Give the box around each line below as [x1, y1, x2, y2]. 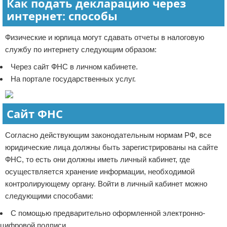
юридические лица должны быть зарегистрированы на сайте [5, 143, 218, 152]
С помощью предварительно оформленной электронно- [11, 209, 205, 217]
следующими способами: [5, 192, 93, 200]
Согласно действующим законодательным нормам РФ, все [5, 131, 211, 139]
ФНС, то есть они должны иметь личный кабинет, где [5, 155, 190, 164]
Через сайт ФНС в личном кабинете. [11, 62, 138, 71]
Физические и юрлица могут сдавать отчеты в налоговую [5, 33, 204, 42]
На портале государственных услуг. [11, 74, 136, 83]
